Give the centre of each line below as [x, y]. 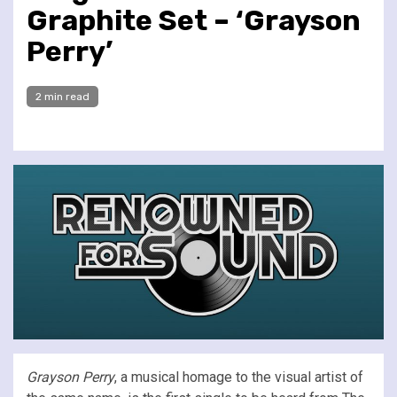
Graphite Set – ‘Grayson [194, 20]
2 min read [62, 96]
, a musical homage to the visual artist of [239, 377]
